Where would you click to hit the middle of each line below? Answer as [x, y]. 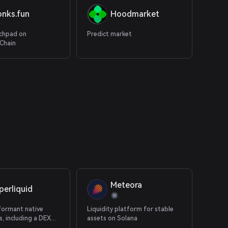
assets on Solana [112, 218]
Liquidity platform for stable [131, 209]
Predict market [110, 34]
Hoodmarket [135, 14]
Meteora [126, 185]
